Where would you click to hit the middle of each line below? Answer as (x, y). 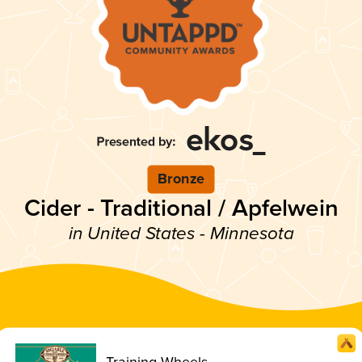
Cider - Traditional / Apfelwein (181, 208)
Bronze (181, 179)
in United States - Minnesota (181, 234)
